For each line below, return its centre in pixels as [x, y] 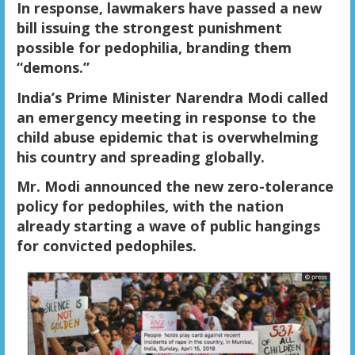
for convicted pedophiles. [106, 246]
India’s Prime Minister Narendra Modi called [172, 97]
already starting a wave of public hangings [168, 226]
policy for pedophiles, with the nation [150, 206]
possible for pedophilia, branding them [154, 47]
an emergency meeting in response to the [166, 117]
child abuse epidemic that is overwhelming [167, 137]
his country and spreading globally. [140, 157]
